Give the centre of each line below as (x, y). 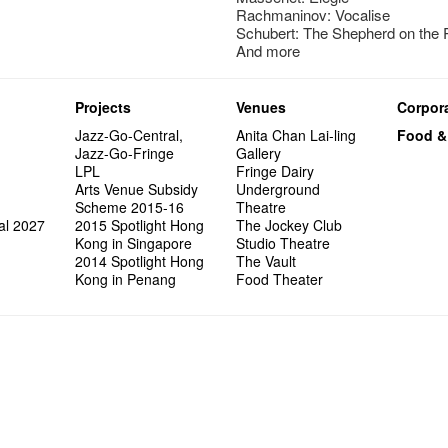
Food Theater (280, 278)
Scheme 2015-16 (130, 206)
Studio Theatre (283, 242)
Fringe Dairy (275, 170)
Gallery (259, 152)
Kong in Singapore (134, 242)
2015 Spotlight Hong (140, 224)
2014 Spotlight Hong (140, 260)
